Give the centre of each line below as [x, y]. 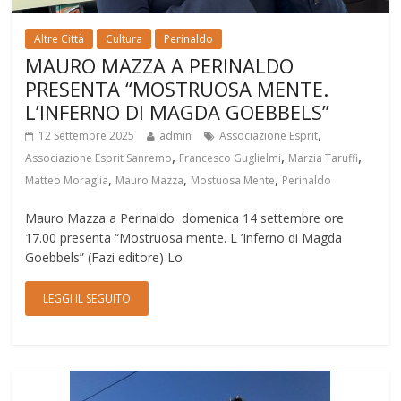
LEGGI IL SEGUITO [87, 299]
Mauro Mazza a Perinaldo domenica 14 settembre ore [185, 218]
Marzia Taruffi [324, 158]
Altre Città [60, 39]
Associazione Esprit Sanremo [99, 158]
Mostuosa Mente [233, 181]
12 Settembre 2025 [87, 136]
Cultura [124, 39]
